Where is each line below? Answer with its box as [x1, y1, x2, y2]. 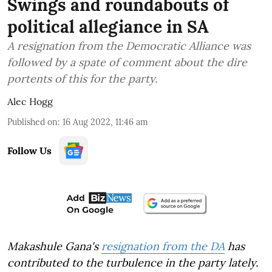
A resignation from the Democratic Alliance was [7, 38, 251, 53]
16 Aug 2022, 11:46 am [63, 116, 148, 127]
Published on [7, 116, 58, 127]
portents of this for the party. [7, 71, 157, 86]
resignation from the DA [101, 239, 225, 253]
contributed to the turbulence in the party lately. [7, 255, 258, 270]
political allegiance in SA [7, 15, 209, 38]
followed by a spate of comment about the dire [7, 55, 247, 69]
